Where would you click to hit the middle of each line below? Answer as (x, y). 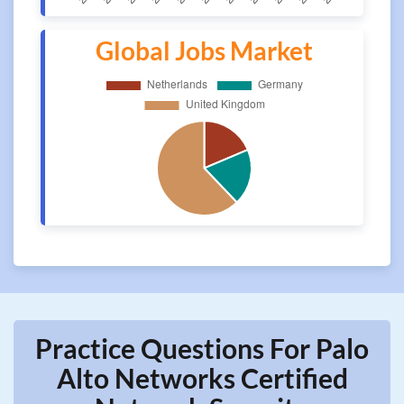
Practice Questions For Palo (202, 348)
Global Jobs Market (204, 50)
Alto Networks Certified (202, 378)
